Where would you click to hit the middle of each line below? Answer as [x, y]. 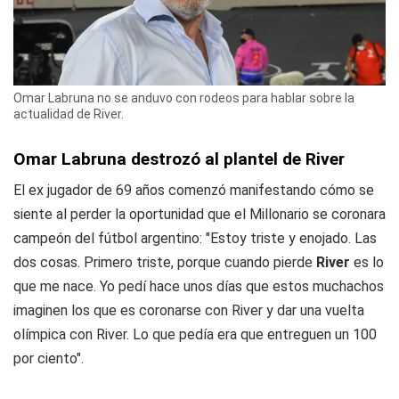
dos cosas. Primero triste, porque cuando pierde [165, 263]
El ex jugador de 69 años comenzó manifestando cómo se [194, 191]
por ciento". [49, 359]
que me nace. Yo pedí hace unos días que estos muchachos [199, 287]
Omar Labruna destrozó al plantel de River [179, 159]
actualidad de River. [69, 114]
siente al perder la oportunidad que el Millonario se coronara [199, 215]
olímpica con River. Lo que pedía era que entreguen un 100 [195, 335]
